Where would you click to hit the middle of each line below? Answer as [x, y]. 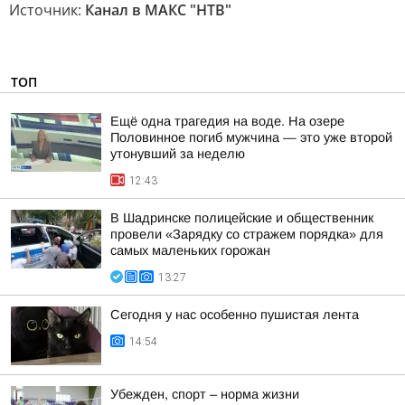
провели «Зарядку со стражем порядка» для [247, 234]
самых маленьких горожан [190, 250]
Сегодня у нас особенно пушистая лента [235, 315]
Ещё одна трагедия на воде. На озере [227, 121]
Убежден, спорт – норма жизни [205, 394]
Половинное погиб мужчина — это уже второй [251, 137]
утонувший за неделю [178, 154]
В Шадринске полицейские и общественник [242, 218]
